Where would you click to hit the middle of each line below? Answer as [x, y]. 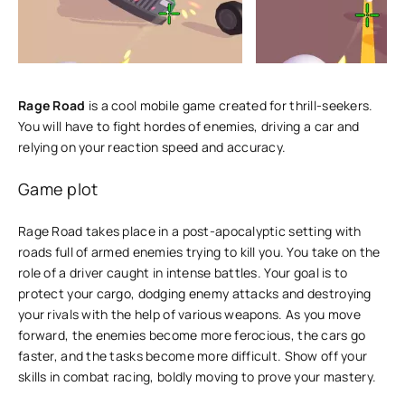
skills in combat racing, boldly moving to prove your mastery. [198, 377]
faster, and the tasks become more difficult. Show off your [193, 356]
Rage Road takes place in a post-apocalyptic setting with [190, 231]
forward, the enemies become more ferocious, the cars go [192, 335]
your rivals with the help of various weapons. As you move [189, 314]
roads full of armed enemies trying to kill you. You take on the [199, 252]
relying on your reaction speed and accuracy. [152, 147]
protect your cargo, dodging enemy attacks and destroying [195, 293]
